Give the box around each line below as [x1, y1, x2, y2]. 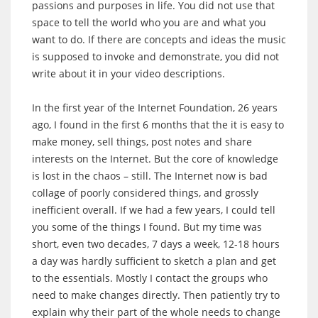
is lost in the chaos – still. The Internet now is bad [32, 168, 268, 182]
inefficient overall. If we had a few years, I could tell [32, 202, 275, 216]
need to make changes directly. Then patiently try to [32, 287, 280, 302]
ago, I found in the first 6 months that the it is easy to [32, 117, 284, 131]
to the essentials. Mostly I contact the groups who [32, 270, 268, 285]
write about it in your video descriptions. [32, 66, 225, 80]
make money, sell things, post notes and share [32, 134, 252, 148]
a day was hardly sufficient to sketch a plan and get [32, 253, 276, 268]
